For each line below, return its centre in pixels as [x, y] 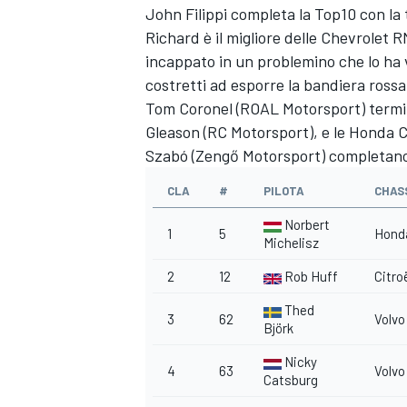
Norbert [307, 225]
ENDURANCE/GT [191, 327]
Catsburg [291, 380]
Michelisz [291, 243]
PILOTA [284, 191]
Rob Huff [311, 277]
